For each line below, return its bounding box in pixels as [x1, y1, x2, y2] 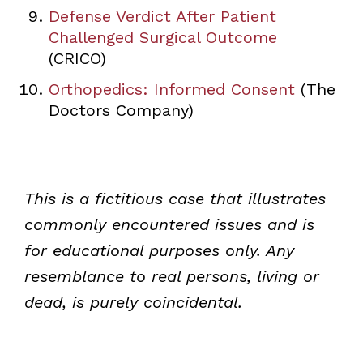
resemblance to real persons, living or [23, 266, 319, 286]
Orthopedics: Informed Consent [48, 79, 295, 99]
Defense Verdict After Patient [48, 6, 276, 26]
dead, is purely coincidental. [23, 292, 242, 312]
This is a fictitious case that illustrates [23, 188, 326, 208]
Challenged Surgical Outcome [48, 27, 277, 47]
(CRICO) [48, 48, 106, 68]
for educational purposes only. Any [23, 240, 294, 260]
